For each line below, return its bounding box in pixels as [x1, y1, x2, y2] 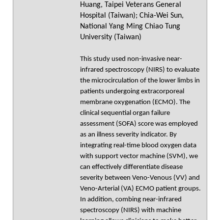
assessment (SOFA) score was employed [80, 120, 198, 128]
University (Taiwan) [80, 33, 141, 41]
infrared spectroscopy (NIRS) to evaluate [80, 66, 199, 74]
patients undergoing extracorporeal [80, 88, 184, 95]
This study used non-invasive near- [80, 55, 182, 63]
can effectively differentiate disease [80, 164, 183, 171]
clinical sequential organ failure [80, 110, 170, 117]
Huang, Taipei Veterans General [80, 1, 181, 9]
